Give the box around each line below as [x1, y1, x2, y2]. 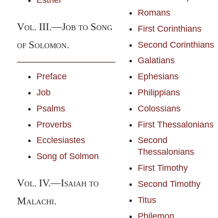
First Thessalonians [137, 119, 214, 129]
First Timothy [137, 163, 188, 173]
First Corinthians [137, 23, 201, 34]
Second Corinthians [137, 39, 214, 50]
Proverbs [36, 119, 72, 129]
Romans [137, 7, 170, 18]
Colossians [137, 103, 181, 113]
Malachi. [17, 195, 56, 207]
